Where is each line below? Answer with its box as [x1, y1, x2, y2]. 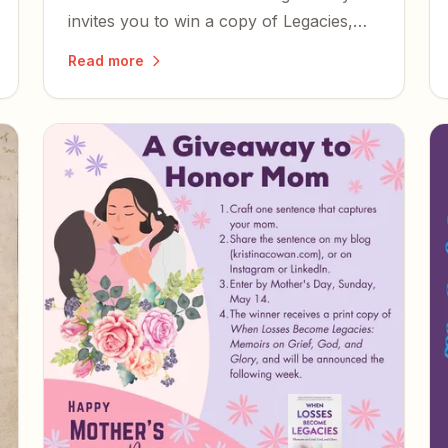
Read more [67, 51, 144, 69]
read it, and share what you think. [67, 37, 323, 58]
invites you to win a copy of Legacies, [67, 10, 353, 31]
